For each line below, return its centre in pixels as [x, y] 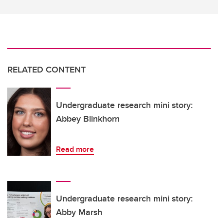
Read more [75, 149]
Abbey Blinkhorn [88, 118]
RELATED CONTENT [46, 69]
